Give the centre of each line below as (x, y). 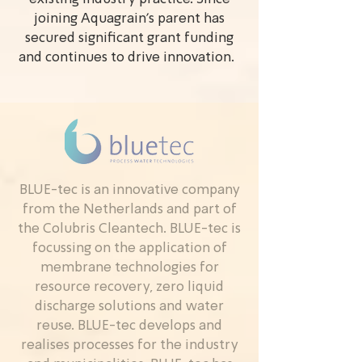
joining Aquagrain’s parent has (129, 19)
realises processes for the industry (129, 345)
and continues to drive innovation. (129, 58)
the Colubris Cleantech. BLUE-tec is (129, 229)
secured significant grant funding (129, 38)
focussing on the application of (129, 248)
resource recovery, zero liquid (129, 287)
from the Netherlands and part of (129, 210)
